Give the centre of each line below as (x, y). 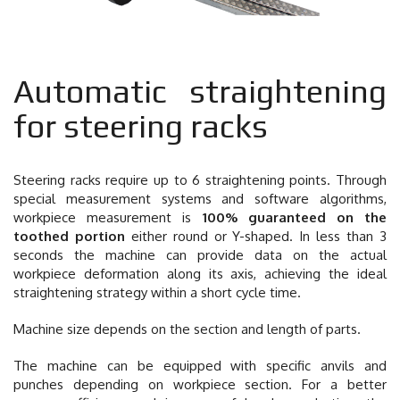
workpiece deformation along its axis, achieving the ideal (200, 273)
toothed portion (69, 236)
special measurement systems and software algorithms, (200, 198)
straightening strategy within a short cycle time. (159, 292)
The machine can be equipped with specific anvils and (200, 365)
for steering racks (141, 125)
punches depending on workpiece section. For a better (200, 384)
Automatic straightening (200, 91)
